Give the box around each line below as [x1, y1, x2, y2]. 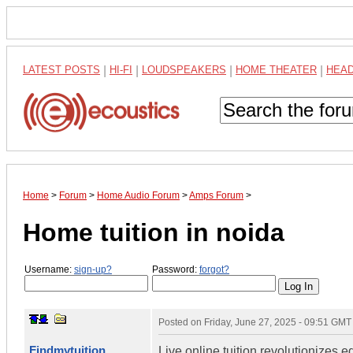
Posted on [158, 316, 204, 328]
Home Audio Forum [97, 190, 180, 202]
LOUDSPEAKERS [142, 64, 226, 76]
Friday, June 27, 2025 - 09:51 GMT [204, 316, 351, 328]
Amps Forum [189, 190, 243, 202]
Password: [152, 264, 199, 276]
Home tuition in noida [23, 217, 284, 247]
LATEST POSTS [23, 64, 100, 76]
